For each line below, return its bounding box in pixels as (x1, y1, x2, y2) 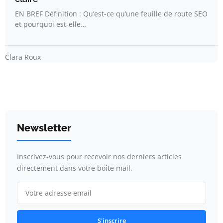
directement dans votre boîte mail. (17, 163, 132, 173)
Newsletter (17, 122, 71, 134)
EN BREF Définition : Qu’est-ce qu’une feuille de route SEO (15, 9, 208, 19)
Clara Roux (5, 52, 41, 62)
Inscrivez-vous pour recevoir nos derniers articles (17, 152, 182, 162)
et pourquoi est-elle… (15, 19, 86, 29)
